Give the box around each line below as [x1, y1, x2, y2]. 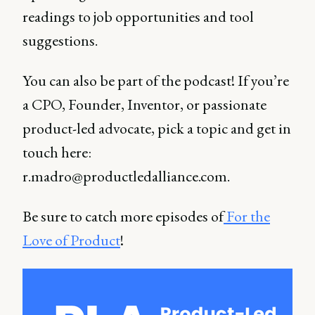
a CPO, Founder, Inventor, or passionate [22, 94, 266, 115]
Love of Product [22, 230, 120, 250]
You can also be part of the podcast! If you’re [22, 70, 289, 91]
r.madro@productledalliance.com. [22, 166, 233, 186]
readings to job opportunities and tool [22, 6, 254, 27]
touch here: [22, 142, 91, 162]
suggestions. [22, 30, 101, 51]
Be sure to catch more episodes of [22, 206, 224, 226]
